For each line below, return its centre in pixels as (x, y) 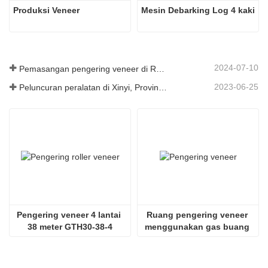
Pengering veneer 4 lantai (69, 215)
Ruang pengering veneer (197, 215)
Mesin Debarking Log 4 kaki (198, 10)
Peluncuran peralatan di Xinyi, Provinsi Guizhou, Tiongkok (163, 88)
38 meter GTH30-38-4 (70, 227)
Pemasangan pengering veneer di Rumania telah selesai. (160, 68)
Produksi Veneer (46, 10)
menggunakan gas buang (197, 227)
